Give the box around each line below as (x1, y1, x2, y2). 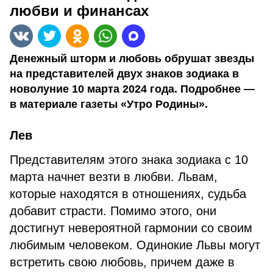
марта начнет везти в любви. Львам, (10, 170, 218, 183)
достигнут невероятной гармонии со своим (10, 221, 252, 235)
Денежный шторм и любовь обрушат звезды (10, 52, 254, 65)
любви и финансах (10, 2, 149, 19)
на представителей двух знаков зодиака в (10, 68, 239, 80)
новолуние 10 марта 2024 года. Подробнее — (10, 83, 255, 95)
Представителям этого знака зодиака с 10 (10, 153, 248, 166)
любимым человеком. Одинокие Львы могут (10, 238, 260, 252)
